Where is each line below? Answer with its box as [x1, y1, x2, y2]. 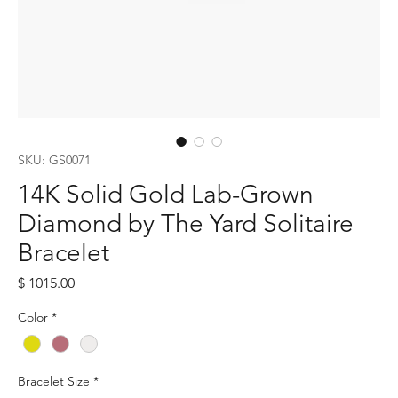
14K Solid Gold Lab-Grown [18, 179, 314, 209]
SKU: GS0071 [18, 151, 91, 168]
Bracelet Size [18, 372, 90, 389]
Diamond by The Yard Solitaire [18, 208, 354, 238]
